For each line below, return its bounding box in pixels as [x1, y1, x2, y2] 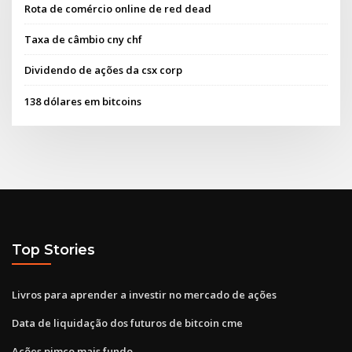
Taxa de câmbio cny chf [24, 32, 143, 47]
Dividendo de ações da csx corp [24, 63, 183, 78]
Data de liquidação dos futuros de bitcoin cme [12, 315, 243, 330]
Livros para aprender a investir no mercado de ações [12, 287, 277, 302]
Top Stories [12, 241, 95, 258]
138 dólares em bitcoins [24, 93, 142, 108]
